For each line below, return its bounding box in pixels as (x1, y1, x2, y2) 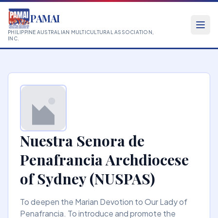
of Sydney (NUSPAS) (20, 169, 155, 188)
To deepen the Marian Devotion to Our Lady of (20, 197, 187, 207)
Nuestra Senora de (20, 131, 145, 150)
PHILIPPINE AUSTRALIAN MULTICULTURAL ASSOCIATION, (8, 29, 154, 35)
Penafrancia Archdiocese (20, 150, 189, 169)
